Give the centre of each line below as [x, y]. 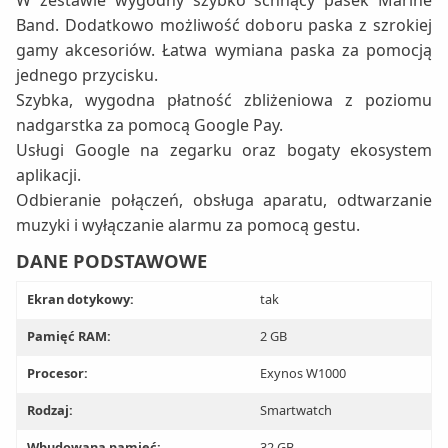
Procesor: [57, 373]
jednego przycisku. [87, 75]
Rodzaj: [50, 410]
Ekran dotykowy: [80, 299]
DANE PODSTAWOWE [111, 261]
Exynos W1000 [302, 373]
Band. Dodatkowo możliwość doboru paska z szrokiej [224, 25]
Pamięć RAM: [69, 336]
